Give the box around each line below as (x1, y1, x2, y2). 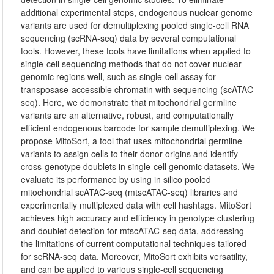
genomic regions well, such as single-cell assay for (21, 70, 217, 83)
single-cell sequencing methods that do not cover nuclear (21, 57, 242, 70)
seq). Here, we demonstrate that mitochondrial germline (21, 96, 237, 108)
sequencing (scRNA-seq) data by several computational (21, 32, 237, 44)
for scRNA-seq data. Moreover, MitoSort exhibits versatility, (21, 250, 248, 262)
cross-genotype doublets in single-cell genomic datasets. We (21, 160, 256, 172)
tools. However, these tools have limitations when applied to (21, 45, 251, 57)
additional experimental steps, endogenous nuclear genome (21, 6, 253, 18)
